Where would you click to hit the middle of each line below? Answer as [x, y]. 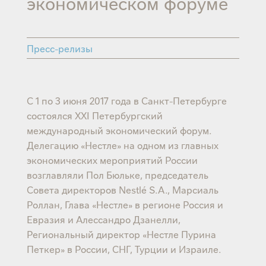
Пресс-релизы [59, 48]
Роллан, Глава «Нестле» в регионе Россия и [125, 204]
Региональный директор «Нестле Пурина [121, 234]
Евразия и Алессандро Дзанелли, [103, 219]
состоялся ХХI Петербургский [94, 115]
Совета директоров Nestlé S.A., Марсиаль [122, 189]
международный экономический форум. [119, 130]
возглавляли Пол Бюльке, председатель [117, 174]
